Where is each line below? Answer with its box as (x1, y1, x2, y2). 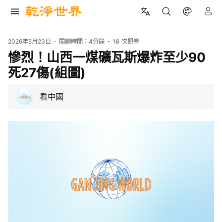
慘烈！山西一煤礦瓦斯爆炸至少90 (8, 49, 206, 65)
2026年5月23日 (8, 38, 51, 45)
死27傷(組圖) (8, 64, 86, 80)
